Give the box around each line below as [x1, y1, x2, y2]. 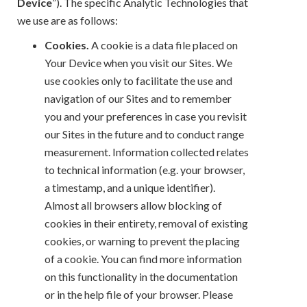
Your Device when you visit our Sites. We [45, 56, 232, 69]
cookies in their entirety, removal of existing [45, 216, 248, 230]
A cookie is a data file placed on [89, 38, 238, 51]
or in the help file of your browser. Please [45, 287, 233, 301]
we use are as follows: [17, 13, 118, 27]
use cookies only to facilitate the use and [45, 73, 232, 87]
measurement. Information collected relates [45, 145, 249, 158]
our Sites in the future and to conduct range [45, 127, 244, 140]
